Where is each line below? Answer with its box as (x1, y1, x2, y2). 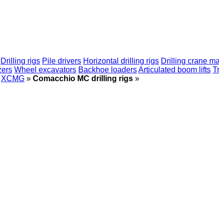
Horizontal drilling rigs (83, 57, 159, 65)
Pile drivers (42, 57, 81, 65)
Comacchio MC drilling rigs (33, 74, 133, 83)
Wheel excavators (14, 66, 76, 74)
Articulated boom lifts (138, 66, 211, 74)
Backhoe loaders (78, 66, 137, 74)
